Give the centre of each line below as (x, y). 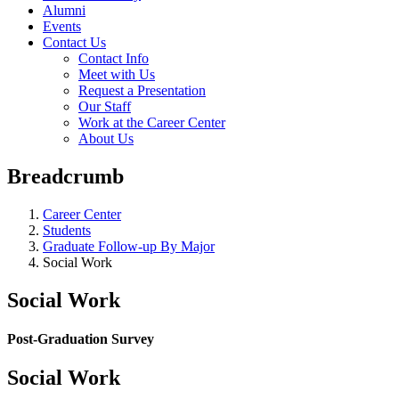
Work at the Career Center (152, 122)
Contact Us (74, 42)
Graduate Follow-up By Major (129, 246)
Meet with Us (117, 74)
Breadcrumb (65, 176)
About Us (106, 138)
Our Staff (105, 106)
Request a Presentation (142, 90)
